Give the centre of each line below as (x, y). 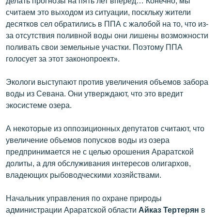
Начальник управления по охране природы (84, 198)
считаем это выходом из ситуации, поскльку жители (98, 12)
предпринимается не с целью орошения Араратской (100, 151)
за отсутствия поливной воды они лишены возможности (107, 35)
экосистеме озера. (39, 105)
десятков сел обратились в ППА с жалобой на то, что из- (107, 23)
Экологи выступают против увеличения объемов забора (107, 81)
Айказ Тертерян (170, 209)
